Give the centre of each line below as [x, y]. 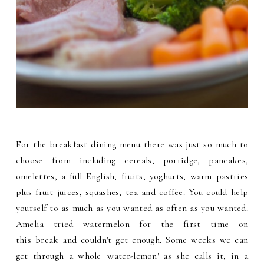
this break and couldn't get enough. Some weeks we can [132, 240]
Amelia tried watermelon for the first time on [132, 224]
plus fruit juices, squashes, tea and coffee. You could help [132, 192]
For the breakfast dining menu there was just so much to [132, 145]
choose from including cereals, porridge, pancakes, [132, 161]
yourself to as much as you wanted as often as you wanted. [132, 208]
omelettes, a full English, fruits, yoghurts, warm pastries [132, 176]
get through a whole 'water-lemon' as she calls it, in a [132, 256]
